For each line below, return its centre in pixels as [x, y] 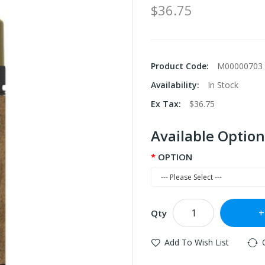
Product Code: [181, 66]
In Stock [223, 85]
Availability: [176, 85]
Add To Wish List [197, 242]
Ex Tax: [167, 104]
